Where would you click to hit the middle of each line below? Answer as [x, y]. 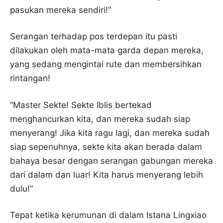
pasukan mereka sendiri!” [60, 10]
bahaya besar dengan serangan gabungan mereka [111, 161]
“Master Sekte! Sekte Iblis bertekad [81, 105]
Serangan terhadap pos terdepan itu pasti [94, 36]
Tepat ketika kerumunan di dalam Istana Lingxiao [108, 215]
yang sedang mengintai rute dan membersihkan [106, 64]
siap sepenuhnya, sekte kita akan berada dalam [106, 147]
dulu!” [21, 188]
